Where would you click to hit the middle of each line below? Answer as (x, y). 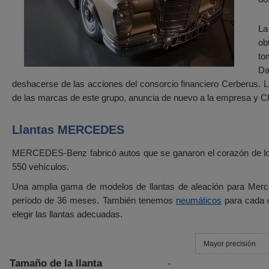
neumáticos (198, 200)
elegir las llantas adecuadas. (67, 214)
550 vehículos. (41, 167)
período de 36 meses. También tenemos (94, 200)
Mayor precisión (230, 243)
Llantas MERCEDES (68, 130)
